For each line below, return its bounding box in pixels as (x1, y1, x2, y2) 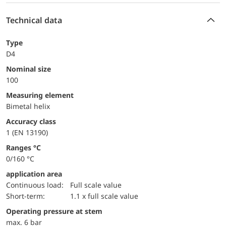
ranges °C (11, 142, 41, 152)
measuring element (13, 90, 74, 100)
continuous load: (11, 180, 64, 190)
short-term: (10, 191, 45, 201)
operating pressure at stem (12, 206, 102, 216)
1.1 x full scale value (70, 191, 139, 201)
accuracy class (11, 116, 56, 126)
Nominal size (12, 64, 51, 74)
